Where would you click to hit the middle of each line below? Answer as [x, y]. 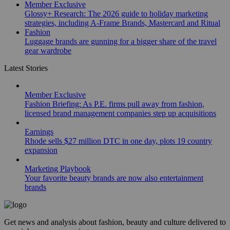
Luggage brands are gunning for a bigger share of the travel [121, 42]
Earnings [39, 132]
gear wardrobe [48, 51]
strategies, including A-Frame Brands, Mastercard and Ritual [122, 23]
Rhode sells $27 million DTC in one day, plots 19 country [118, 141]
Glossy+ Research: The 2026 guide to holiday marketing [116, 14]
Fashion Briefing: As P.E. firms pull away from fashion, [114, 104]
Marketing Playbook [58, 169]
